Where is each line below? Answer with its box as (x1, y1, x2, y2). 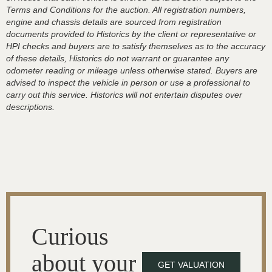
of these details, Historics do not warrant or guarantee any (6, 53, 229, 63)
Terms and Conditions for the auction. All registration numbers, (6, 4, 246, 15)
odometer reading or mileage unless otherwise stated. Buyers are (6, 65, 257, 75)
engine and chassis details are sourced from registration (6, 16, 222, 27)
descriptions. (6, 101, 55, 112)
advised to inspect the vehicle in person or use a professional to (6, 77, 250, 87)
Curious (32, 222, 109, 250)
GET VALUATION (158, 259, 225, 270)
